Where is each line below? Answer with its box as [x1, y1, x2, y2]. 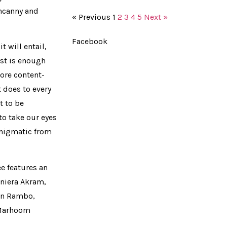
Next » [144, 12, 168, 22]
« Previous [72, 12, 110, 22]
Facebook [72, 36, 107, 46]
